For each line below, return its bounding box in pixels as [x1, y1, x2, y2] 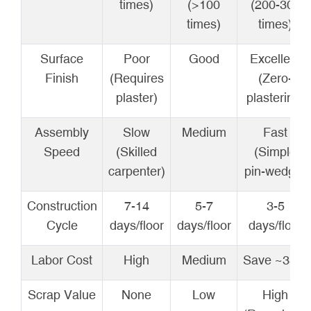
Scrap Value [28, 287, 96, 302]
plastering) [246, 90, 305, 105]
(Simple [254, 144, 296, 159]
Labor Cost [31, 252, 92, 267]
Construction [26, 198, 97, 213]
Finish [45, 70, 78, 85]
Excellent [250, 51, 301, 66]
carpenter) [108, 163, 165, 178]
